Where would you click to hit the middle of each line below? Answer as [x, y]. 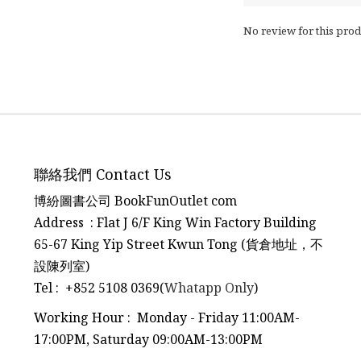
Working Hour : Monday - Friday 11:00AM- [167, 317]
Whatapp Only [209, 287]
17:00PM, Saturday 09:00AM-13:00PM [148, 339]
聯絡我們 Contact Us [103, 174]
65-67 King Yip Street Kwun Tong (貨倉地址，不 [178, 244]
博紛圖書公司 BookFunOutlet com [135, 200]
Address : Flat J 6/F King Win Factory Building [175, 222]
